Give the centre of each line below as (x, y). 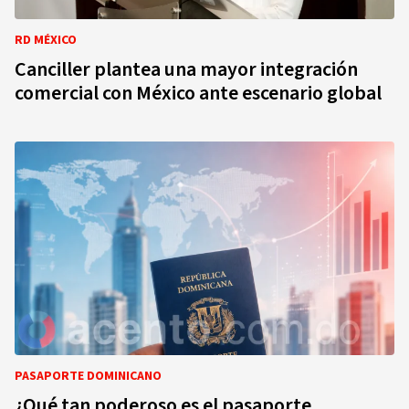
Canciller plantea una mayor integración (186, 69)
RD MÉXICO (46, 40)
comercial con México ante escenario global (198, 93)
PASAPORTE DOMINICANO (88, 376)
